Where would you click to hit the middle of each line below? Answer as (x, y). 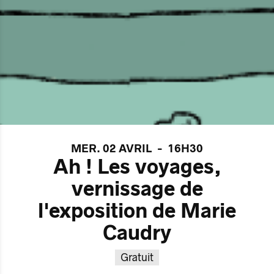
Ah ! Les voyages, (137, 167)
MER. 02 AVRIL (111, 149)
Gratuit (137, 257)
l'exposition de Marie (137, 211)
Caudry (137, 233)
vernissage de (137, 189)
